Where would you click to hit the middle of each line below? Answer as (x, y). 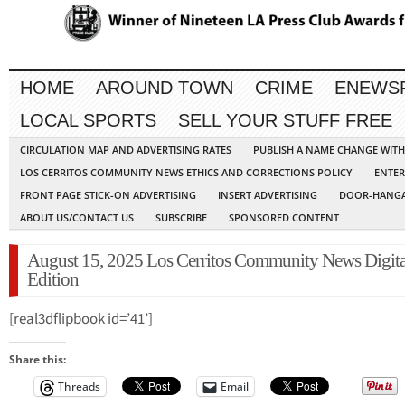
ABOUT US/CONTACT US (77, 218)
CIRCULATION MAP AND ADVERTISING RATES (126, 150)
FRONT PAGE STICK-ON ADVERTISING (108, 195)
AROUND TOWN (165, 88)
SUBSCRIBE (181, 218)
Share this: (38, 360)
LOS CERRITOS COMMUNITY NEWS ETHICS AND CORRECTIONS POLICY (186, 173)
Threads (79, 387)
